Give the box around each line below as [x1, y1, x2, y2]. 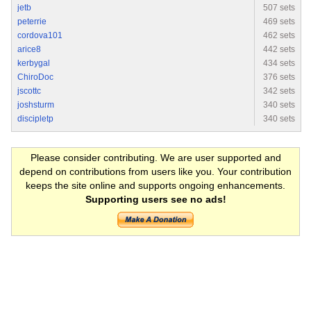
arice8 [17, 44, 41, 55]
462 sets [263, 31, 295, 41]
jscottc [17, 86, 41, 96]
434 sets [263, 58, 295, 69]
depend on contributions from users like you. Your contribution [19, 166, 292, 178]
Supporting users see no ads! [85, 194, 226, 205]
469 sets [263, 17, 295, 27]
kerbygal [17, 58, 50, 69]
